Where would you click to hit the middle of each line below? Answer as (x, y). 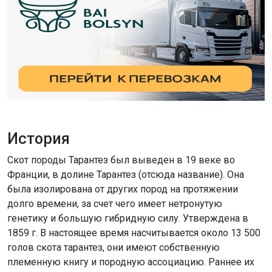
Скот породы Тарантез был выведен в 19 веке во (121, 160)
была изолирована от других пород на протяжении (123, 189)
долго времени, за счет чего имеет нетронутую (115, 203)
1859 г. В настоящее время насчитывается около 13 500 (134, 233)
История (39, 138)
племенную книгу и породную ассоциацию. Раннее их (131, 262)
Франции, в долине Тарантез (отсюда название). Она (126, 174)
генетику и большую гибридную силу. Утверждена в (128, 218)
